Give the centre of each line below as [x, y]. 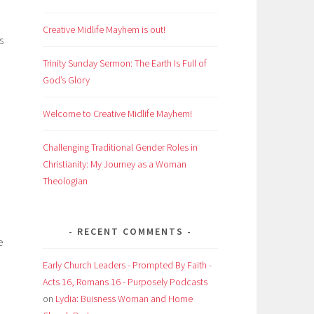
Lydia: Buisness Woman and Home [124, 298]
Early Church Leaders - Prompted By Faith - [127, 265]
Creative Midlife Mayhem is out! [104, 29]
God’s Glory [66, 80]
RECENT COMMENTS [130, 231]
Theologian [65, 180]
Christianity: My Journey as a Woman [115, 164]
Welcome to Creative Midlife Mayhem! [117, 113]
